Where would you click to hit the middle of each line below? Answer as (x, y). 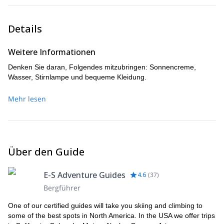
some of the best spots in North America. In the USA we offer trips (111, 215)
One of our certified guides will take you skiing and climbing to (105, 205)
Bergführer (62, 188)
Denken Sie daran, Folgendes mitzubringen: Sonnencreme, (102, 67)
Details (25, 29)
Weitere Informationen (52, 52)
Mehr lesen (27, 99)
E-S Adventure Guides (84, 175)
